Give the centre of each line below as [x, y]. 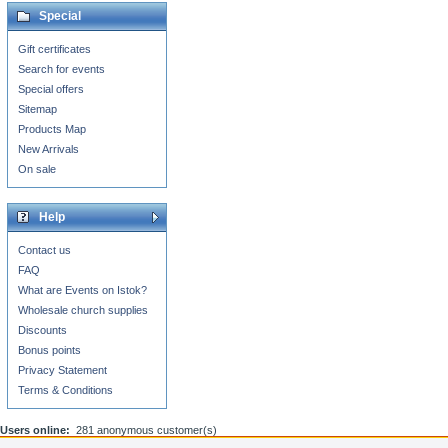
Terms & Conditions [65, 390]
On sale [37, 169]
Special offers [51, 89]
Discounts [42, 330]
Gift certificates [54, 49]
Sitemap [37, 109]
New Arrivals [48, 149]
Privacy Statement [62, 370]
